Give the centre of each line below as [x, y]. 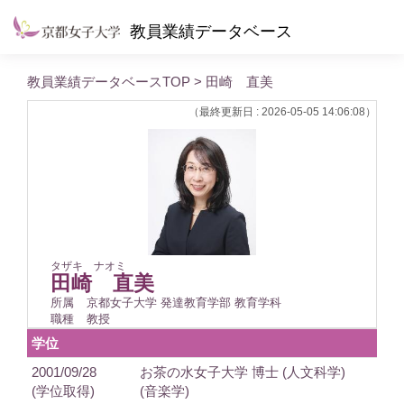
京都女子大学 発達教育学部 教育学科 [184, 302]
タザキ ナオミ [88, 266]
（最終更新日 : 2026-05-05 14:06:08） [282, 112]
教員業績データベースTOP [109, 82]
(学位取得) [63, 390]
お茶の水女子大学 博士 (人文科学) [243, 372]
